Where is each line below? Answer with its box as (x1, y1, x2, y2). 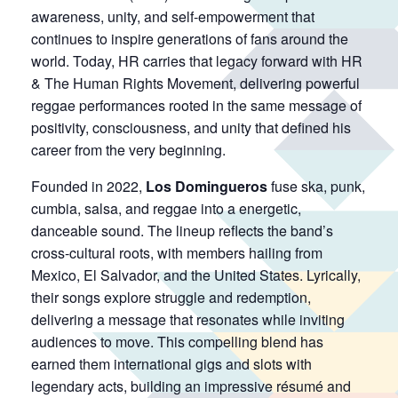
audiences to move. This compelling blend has (31, 330, 323, 352)
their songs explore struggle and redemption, (31, 286, 311, 307)
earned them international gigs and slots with (31, 353, 312, 374)
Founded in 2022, (31, 175, 146, 196)
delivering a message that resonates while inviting (31, 308, 345, 330)
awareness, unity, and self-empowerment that (31, 5, 314, 27)
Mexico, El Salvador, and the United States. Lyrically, (31, 264, 361, 285)
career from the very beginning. (31, 139, 226, 160)
